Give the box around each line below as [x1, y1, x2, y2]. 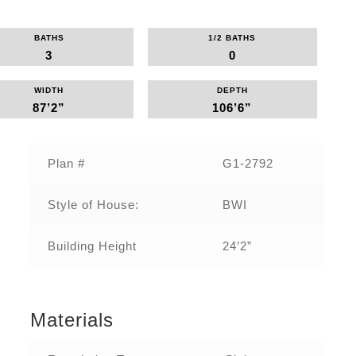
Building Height [47, 239, 137, 253]
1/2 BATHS [208, 33, 257, 42]
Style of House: [47, 198, 139, 212]
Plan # [47, 157, 85, 171]
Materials [30, 309, 114, 331]
